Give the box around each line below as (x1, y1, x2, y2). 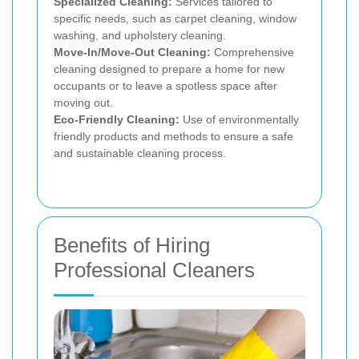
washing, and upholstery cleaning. (54, 29, 226, 42)
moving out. (54, 96, 113, 110)
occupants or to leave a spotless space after (54, 79, 277, 93)
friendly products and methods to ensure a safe (54, 130, 293, 143)
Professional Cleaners (54, 258, 255, 283)
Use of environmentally (179, 113, 299, 127)
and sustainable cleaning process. (54, 147, 226, 160)
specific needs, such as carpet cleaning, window (54, 12, 296, 26)
